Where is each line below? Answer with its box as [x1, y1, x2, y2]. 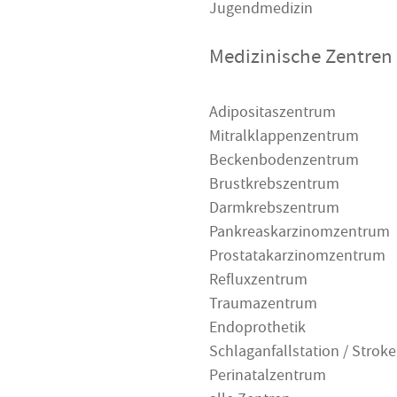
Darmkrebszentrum [209, 198, 339, 222]
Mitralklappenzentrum [209, 126, 359, 151]
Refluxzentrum [209, 269, 307, 294]
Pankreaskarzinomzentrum [209, 222, 390, 246]
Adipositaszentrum [209, 102, 336, 127]
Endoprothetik [209, 317, 306, 342]
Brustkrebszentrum [209, 174, 339, 198]
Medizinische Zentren [209, 43, 393, 75]
